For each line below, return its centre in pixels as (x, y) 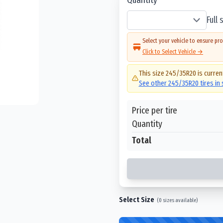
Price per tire (155, 110)
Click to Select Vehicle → (173, 52)
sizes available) (180, 200)
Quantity (147, 123)
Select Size (137, 199)
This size (152, 73)
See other (153, 83)
